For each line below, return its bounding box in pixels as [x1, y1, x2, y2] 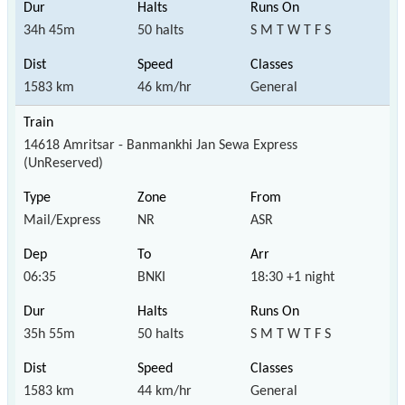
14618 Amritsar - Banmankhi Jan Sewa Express [24, 137, 297, 153]
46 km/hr [137, 80, 192, 95]
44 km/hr [137, 383, 192, 399]
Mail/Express [24, 212, 100, 228]
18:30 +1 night [250, 269, 335, 285]
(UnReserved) [24, 155, 103, 171]
